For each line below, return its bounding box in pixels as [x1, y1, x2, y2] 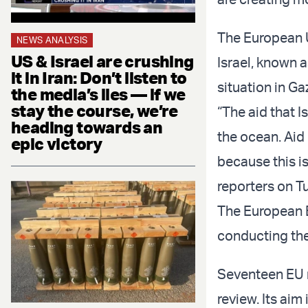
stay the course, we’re [11, 100, 178, 121]
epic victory [11, 133, 102, 154]
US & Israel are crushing [11, 50, 194, 71]
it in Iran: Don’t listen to [11, 67, 187, 88]
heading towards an [11, 116, 163, 137]
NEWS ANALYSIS [16, 34, 88, 45]
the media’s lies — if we [11, 83, 186, 104]
